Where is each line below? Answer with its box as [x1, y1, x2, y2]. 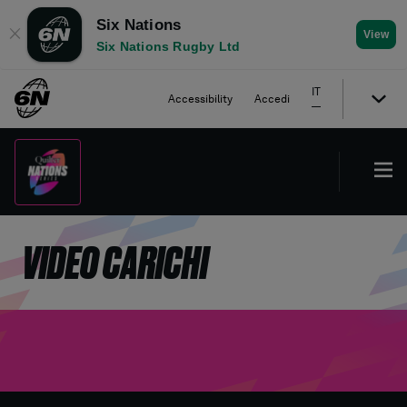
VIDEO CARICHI [22, 238, 208, 287]
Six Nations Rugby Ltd [96, 39, 241, 54]
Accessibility [168, 93, 233, 105]
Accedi [254, 93, 290, 105]
